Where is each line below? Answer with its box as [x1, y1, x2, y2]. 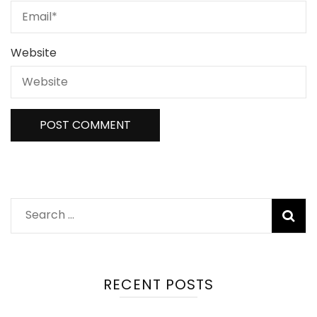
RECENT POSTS [103, 275, 214, 295]
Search [25, 206, 64, 223]
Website [11, 45, 57, 62]
